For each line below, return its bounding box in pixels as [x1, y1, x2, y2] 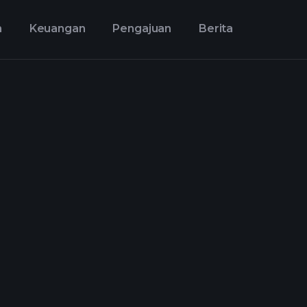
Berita [199, 22, 234, 35]
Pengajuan [112, 22, 172, 35]
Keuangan [29, 22, 86, 35]
